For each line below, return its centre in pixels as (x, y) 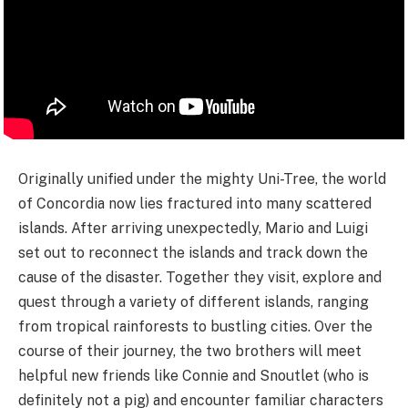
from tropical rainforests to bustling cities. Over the (195, 326)
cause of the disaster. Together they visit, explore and (200, 277)
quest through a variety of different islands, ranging (194, 301)
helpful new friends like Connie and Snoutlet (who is (194, 375)
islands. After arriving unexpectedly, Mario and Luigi (193, 228)
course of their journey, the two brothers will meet (190, 351)
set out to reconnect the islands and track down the (193, 252)
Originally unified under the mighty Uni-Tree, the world (202, 178)
